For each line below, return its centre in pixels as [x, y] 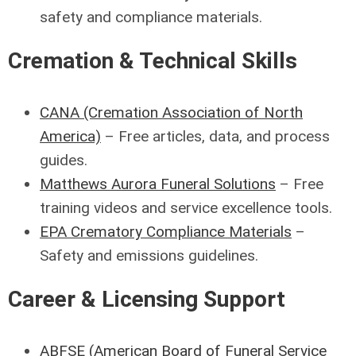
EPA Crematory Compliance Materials [166, 232]
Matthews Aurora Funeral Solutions [158, 184]
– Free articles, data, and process [215, 136]
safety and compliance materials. [151, 17]
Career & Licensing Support [147, 299]
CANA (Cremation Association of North [171, 112]
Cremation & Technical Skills [153, 61]
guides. [64, 160]
